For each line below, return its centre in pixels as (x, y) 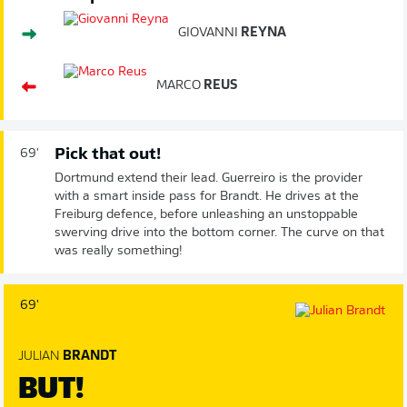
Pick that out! (108, 154)
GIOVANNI (208, 33)
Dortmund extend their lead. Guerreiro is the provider (208, 178)
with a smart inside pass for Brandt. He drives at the (207, 196)
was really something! (119, 251)
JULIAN (39, 356)
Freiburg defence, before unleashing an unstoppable (206, 214)
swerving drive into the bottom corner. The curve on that (219, 233)
